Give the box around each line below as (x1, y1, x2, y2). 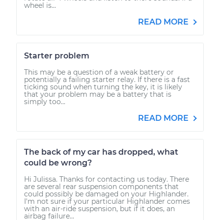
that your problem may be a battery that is (24, 89, 171, 99)
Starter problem (24, 51, 89, 60)
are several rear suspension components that (24, 182, 179, 191)
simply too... (24, 97, 65, 106)
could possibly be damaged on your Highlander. (24, 189, 189, 198)
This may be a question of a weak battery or (24, 67, 174, 77)
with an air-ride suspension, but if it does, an (24, 204, 175, 213)
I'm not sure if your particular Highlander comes (24, 196, 190, 206)
